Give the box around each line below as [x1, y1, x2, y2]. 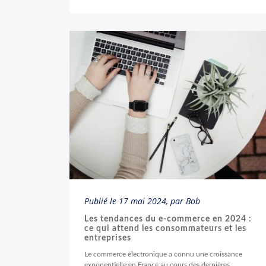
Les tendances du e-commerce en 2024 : [84, 215, 252, 223]
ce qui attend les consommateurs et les [84, 224, 246, 233]
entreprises [84, 234, 131, 242]
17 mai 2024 [119, 195, 166, 207]
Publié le [84, 195, 119, 207]
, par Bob [166, 195, 200, 207]
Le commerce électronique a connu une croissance [84, 251, 242, 258]
